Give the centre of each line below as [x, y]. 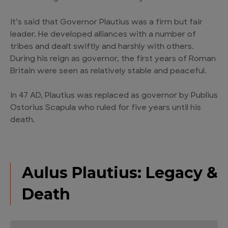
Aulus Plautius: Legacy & [120, 173]
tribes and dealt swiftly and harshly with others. [102, 47]
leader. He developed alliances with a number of [103, 35]
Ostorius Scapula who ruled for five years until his [106, 108]
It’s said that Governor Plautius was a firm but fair [106, 23]
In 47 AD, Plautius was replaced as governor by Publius [114, 96]
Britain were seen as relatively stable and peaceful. [108, 72]
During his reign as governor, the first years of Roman [113, 60]
